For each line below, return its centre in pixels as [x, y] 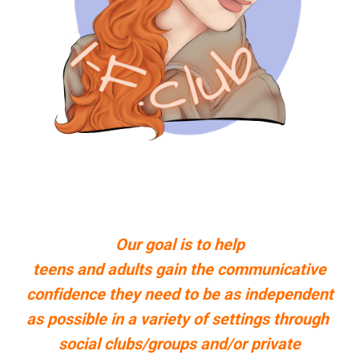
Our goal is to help [179, 245]
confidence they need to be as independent [179, 294]
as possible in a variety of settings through [179, 319]
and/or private [250, 344]
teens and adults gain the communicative [179, 270]
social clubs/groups [127, 344]
